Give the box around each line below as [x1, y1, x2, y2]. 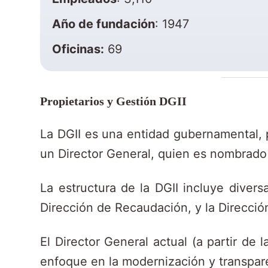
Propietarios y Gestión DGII [40, 94, 187, 108]
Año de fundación [52, 17, 156, 32]
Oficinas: [52, 41, 105, 56]
